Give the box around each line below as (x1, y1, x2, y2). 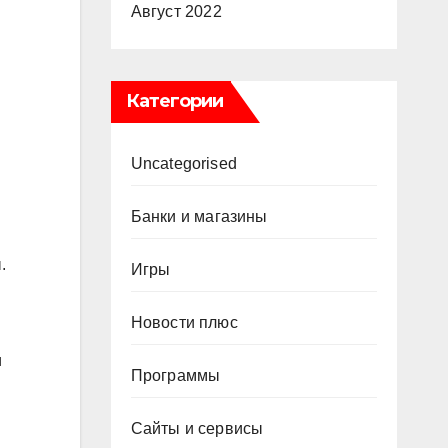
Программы (130, 367, 221, 384)
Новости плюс (130, 314, 238, 331)
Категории (125, 90, 224, 112)
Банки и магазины (130, 208, 268, 225)
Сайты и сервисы (130, 420, 264, 437)
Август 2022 (130, 3, 222, 20)
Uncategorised (130, 155, 238, 172)
